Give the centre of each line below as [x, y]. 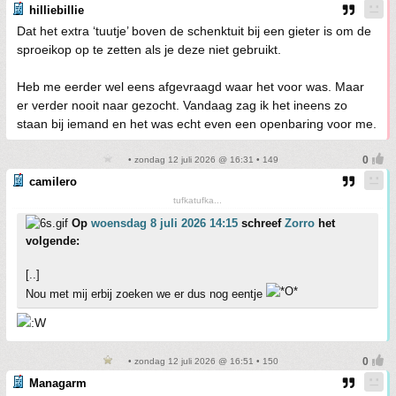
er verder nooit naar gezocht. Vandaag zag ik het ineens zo [182, 105]
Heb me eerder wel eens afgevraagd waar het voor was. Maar [190, 87]
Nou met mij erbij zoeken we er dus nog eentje [146, 294]
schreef [261, 223]
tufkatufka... [198, 200]
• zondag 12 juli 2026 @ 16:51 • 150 [202, 361]
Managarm [58, 383]
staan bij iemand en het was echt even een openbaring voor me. [197, 124]
